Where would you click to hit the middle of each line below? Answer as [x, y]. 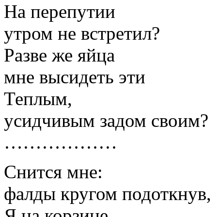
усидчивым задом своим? [106, 120]
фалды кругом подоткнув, [108, 193]
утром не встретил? [82, 33]
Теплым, [38, 98]
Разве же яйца [59, 55]
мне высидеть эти [75, 77]
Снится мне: [53, 171]
